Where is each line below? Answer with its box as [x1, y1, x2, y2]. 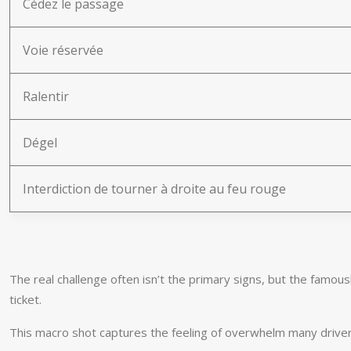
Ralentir [23, 88, 69, 105]
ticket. [9, 291, 42, 307]
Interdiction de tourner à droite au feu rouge [23, 180, 286, 197]
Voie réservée [23, 42, 103, 59]
